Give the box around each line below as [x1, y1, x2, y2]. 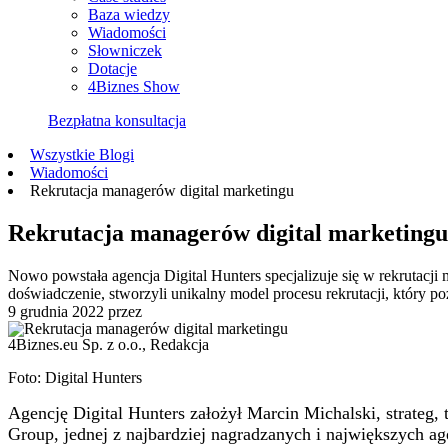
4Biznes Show [88, 78, 180, 95]
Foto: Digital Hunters [8, 368, 142, 386]
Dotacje [88, 60, 137, 77]
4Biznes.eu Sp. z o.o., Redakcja [8, 335, 209, 353]
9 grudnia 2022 [8, 302, 104, 320]
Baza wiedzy [88, 6, 170, 23]
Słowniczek [88, 42, 162, 59]
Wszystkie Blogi [30, 146, 134, 163]
